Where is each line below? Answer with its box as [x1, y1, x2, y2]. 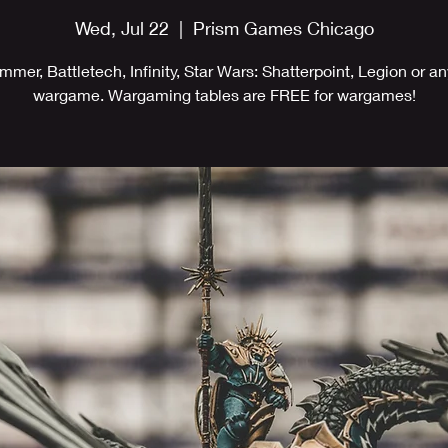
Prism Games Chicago [192, 17, 374, 39]
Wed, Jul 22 [74, 17, 169, 39]
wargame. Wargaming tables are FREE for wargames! [32, 85, 416, 104]
